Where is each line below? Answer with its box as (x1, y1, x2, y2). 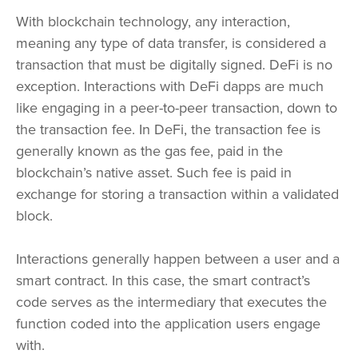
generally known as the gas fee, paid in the (16, 142, 283, 161)
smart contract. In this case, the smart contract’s (16, 272, 310, 290)
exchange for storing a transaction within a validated (16, 185, 339, 204)
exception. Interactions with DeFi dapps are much (16, 78, 324, 96)
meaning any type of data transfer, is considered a (16, 34, 326, 53)
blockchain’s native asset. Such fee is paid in (16, 164, 292, 182)
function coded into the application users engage (16, 315, 320, 333)
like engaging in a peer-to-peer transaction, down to (16, 99, 337, 117)
